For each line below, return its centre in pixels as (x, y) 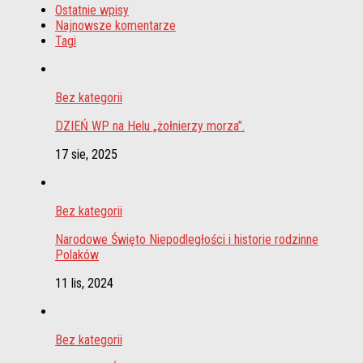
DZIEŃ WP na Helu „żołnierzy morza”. (150, 126)
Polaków (77, 255)
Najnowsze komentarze (115, 26)
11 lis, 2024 (84, 284)
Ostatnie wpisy (92, 11)
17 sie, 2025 (86, 155)
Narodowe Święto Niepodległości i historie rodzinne (187, 240)
